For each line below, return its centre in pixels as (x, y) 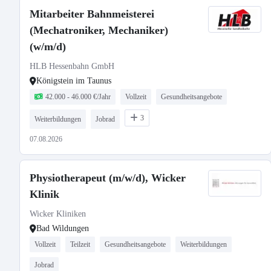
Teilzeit (80, 244)
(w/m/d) (48, 47)
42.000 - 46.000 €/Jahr (78, 97)
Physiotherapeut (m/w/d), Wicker (108, 178)
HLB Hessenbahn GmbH (72, 66)
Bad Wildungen (63, 228)
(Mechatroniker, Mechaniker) (99, 30)
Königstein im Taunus (74, 81)
